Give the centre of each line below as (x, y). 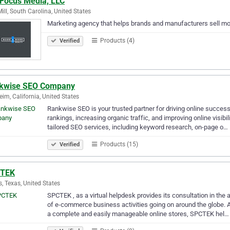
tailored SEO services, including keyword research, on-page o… (138, 127)
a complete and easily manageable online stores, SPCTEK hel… (138, 214)
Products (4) (117, 40)
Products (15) (118, 144)
